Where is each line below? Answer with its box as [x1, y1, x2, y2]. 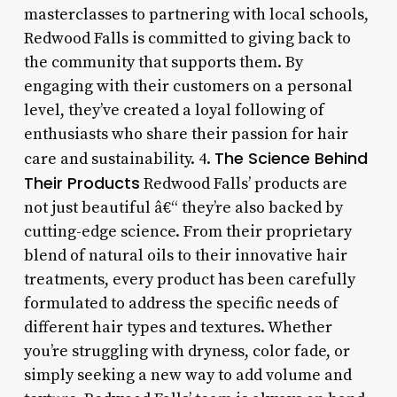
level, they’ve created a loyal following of [23, 99, 324, 121]
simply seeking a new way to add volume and [23, 364, 352, 385]
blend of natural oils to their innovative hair [23, 245, 347, 266]
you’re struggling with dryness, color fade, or [23, 340, 350, 362]
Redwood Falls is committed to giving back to [23, 27, 351, 49]
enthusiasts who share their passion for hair [23, 123, 348, 144]
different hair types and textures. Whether [23, 316, 332, 338]
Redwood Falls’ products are [139, 173, 347, 194]
